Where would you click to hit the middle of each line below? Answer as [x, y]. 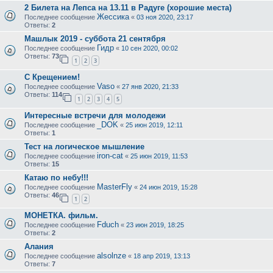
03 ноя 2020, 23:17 [165, 17]
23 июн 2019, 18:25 [155, 225]
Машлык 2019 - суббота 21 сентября [95, 39]
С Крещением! [52, 77]
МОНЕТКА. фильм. [61, 216]
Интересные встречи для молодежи [95, 115]
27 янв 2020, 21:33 [150, 87]
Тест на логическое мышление [84, 146]
